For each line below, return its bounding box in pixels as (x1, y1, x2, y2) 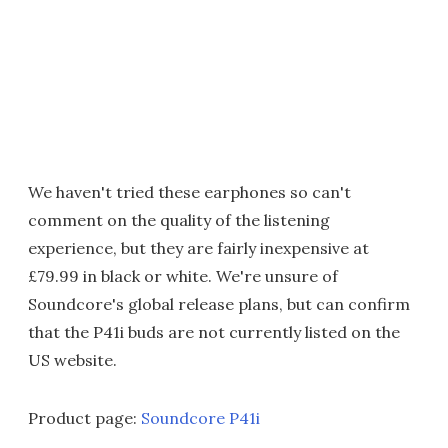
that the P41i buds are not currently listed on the (28, 322, 400, 343)
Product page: (28, 408, 141, 429)
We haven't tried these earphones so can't (28, 182, 351, 203)
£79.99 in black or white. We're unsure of (28, 266, 338, 287)
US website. (28, 350, 117, 371)
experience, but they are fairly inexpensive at (28, 238, 369, 259)
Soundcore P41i (141, 408, 260, 429)
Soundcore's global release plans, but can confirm (28, 294, 410, 315)
